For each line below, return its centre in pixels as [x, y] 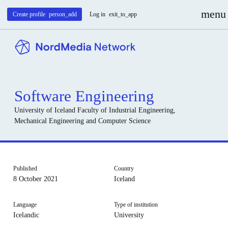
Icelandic [26, 215]
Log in [97, 14]
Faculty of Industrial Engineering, [126, 110]
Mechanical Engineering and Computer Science [83, 121]
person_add [63, 14]
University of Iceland [45, 110]
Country [124, 168]
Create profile [29, 14]
